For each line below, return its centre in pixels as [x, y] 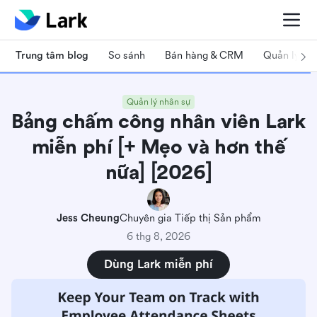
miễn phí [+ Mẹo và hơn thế [158, 147]
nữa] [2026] [158, 173]
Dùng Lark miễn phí [158, 264]
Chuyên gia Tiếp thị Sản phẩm [190, 218]
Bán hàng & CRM [204, 55]
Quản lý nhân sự [158, 102]
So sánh [127, 55]
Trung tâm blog [52, 55]
